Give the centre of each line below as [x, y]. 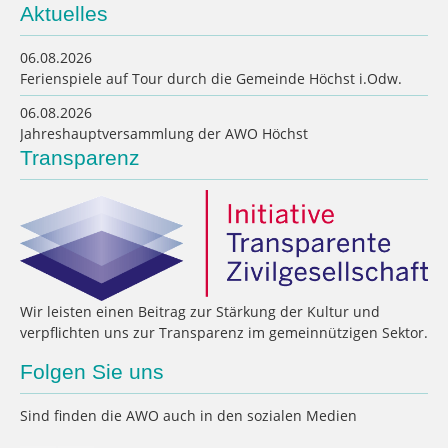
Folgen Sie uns [92, 372]
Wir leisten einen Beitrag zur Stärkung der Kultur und [200, 312]
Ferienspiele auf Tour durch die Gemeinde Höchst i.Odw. [211, 78]
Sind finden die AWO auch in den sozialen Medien [188, 415]
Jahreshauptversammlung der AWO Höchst [164, 133]
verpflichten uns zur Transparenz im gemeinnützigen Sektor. [224, 333]
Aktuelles [64, 13]
